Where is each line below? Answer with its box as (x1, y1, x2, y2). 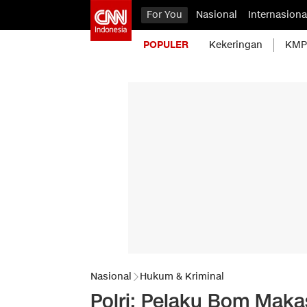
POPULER (143, 38, 188, 51)
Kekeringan (209, 38, 262, 51)
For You (147, 8, 182, 21)
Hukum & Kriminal (140, 270, 224, 283)
